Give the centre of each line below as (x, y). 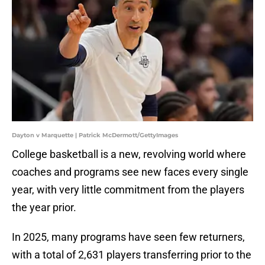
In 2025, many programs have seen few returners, (128, 237)
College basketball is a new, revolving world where (129, 154)
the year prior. (44, 208)
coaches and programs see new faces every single (130, 172)
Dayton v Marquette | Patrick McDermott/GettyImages (95, 135)
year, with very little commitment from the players (128, 190)
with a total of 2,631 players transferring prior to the (132, 255)
